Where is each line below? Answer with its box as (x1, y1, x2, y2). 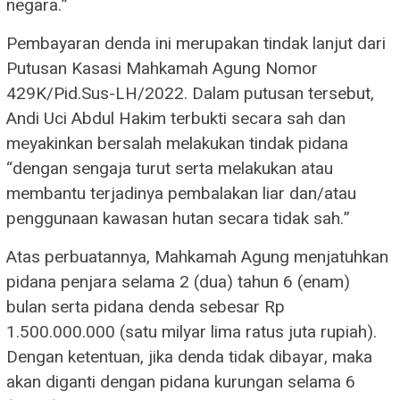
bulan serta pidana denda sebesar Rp (6, 294, 285, 320)
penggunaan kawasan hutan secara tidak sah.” (6, 205, 350, 231)
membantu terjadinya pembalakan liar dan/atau (6, 180, 356, 206)
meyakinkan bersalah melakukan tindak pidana (6, 130, 348, 156)
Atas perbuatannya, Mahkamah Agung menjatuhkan (6, 244, 388, 270)
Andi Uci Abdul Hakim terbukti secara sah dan (6, 105, 346, 131)
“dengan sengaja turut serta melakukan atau (6, 155, 333, 181)
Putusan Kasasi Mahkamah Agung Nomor (6, 55, 318, 81)
